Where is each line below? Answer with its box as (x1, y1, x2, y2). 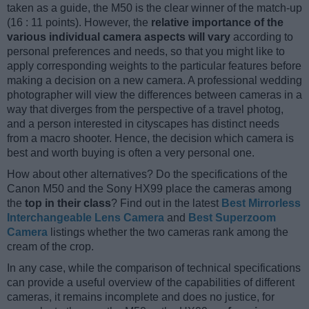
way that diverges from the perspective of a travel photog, (7, 103, 283, 116)
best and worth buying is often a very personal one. (7, 147, 255, 159)
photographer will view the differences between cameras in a (7, 89, 302, 101)
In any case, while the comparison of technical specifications (7, 262, 301, 275)
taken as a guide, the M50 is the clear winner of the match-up (7, 2, 302, 14)
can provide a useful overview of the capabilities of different (7, 277, 295, 289)
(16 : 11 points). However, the (7, 17, 151, 29)
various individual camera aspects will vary (7, 31, 230, 43)
